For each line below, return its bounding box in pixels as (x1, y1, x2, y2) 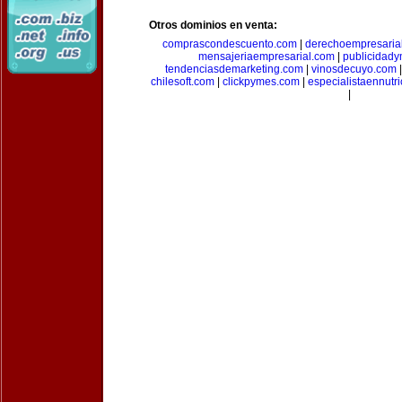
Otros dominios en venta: (149, 19, 277, 31)
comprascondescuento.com (162, 38, 297, 50)
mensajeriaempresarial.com (197, 50, 335, 63)
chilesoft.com (151, 75, 214, 88)
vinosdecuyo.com (310, 63, 397, 75)
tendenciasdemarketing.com (164, 63, 303, 75)
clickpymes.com (223, 75, 300, 88)
